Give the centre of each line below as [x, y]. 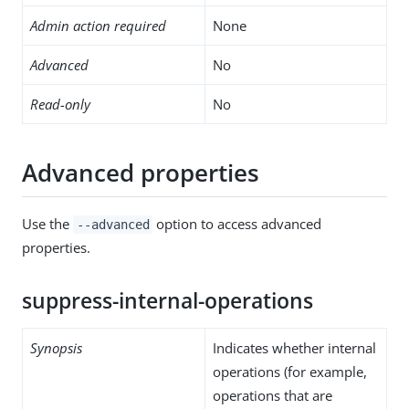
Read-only [60, 104]
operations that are [273, 395]
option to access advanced [237, 223]
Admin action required [98, 25]
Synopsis [56, 347]
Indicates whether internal [294, 347]
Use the [47, 223]
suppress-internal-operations [168, 300]
